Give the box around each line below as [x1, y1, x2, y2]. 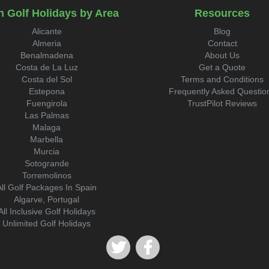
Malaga [32, 122, 61, 132]
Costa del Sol [21, 74, 72, 84]
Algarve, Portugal [14, 195, 80, 204]
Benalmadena [20, 50, 73, 60]
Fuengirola [26, 98, 67, 108]
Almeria [32, 38, 61, 48]
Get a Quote [199, 62, 246, 72]
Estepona [28, 86, 65, 96]
